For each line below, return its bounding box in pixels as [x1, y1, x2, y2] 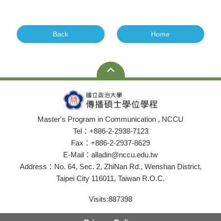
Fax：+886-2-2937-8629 [71, 139, 150, 147]
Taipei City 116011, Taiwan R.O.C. [56, 174, 165, 183]
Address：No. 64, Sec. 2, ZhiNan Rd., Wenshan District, [19, 162, 202, 171]
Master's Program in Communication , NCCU [37, 115, 184, 123]
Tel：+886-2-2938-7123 [73, 127, 148, 135]
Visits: [89, 195, 109, 203]
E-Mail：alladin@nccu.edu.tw [63, 150, 158, 159]
